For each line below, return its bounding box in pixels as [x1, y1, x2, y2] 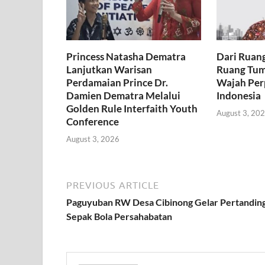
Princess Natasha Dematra [66, 50, 186, 63]
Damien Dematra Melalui [66, 89, 180, 102]
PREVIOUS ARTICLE [66, 179, 159, 190]
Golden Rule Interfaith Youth [66, 102, 198, 115]
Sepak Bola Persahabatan [66, 210, 172, 222]
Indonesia [216, 89, 261, 102]
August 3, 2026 [66, 134, 119, 144]
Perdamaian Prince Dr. [66, 76, 168, 89]
